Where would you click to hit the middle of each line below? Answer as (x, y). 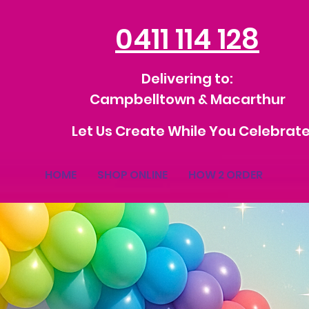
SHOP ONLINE (132, 175)
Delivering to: (187, 79)
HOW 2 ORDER (225, 175)
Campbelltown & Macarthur (187, 99)
